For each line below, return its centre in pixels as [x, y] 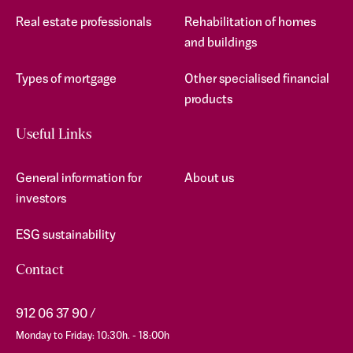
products [208, 100]
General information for [79, 179]
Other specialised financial [257, 80]
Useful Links [54, 135]
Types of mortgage [66, 80]
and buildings [221, 43]
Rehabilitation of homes [250, 23]
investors [41, 199]
